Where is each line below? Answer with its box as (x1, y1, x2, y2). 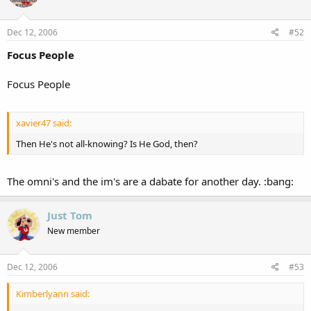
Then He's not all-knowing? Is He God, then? (16, 137, 198, 150)
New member (47, 225, 100, 237)
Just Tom (47, 208, 92, 222)
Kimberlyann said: (16, 287, 90, 300)
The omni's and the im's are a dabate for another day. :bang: (7, 174, 294, 188)
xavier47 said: (16, 116, 72, 129)
